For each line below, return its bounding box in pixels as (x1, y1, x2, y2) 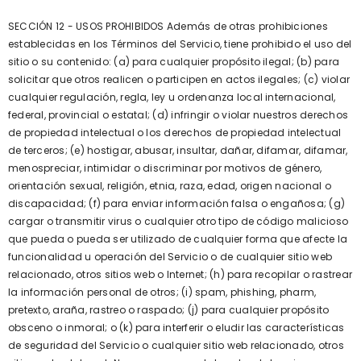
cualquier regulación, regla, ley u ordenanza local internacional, (8, 90, 336, 104)
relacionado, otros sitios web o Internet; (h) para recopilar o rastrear (8, 268, 353, 281)
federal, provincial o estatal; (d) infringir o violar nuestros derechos (8, 108, 349, 122)
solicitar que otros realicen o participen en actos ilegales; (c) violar (8, 73, 351, 86)
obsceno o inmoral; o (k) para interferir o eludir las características (8, 321, 345, 334)
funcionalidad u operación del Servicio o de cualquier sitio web (8, 250, 333, 263)
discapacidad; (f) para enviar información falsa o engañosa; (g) (8, 197, 346, 210)
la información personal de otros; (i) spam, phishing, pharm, (8, 285, 317, 299)
